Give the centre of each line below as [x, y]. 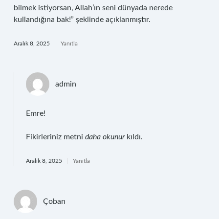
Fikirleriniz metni [55, 137]
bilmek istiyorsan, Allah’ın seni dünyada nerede [93, 8]
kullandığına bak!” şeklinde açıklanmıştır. [82, 20]
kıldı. [134, 137]
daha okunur [105, 137]
